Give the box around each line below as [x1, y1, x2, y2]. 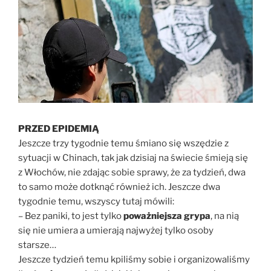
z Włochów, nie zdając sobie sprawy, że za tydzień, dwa [18, 167, 246, 178]
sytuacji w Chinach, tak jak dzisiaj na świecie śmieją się [18, 152, 248, 163]
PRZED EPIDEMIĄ [18, 123, 99, 134]
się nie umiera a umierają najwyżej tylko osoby [18, 225, 214, 236]
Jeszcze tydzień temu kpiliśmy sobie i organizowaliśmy [18, 254, 250, 265]
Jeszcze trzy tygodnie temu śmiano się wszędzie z [18, 138, 229, 149]
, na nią [211, 211, 239, 221]
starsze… [18, 240, 58, 250]
